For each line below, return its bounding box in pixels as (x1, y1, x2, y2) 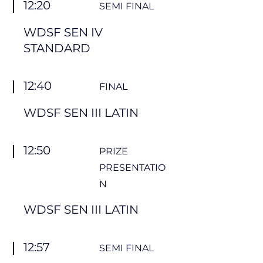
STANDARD (23, 41, 90, 55)
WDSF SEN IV (23, 25, 103, 39)
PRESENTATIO (99, 162, 166, 173)
